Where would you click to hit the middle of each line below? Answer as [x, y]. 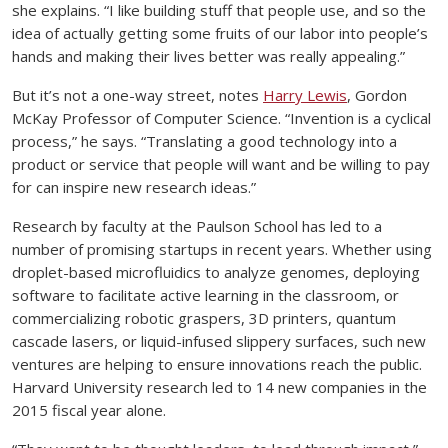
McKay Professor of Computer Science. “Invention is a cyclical [221, 118]
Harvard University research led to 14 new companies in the [219, 387]
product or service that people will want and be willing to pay [221, 164]
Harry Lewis [305, 95]
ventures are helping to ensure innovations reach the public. [217, 364]
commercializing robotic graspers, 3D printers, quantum [204, 318]
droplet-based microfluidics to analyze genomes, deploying [216, 272]
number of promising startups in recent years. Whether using [222, 249]
